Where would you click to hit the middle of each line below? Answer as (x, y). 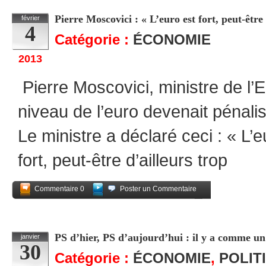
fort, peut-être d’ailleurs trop (123, 160)
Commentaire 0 (59, 189)
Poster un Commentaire (158, 189)
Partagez (189, 204)
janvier (30, 236)
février (30, 18)
